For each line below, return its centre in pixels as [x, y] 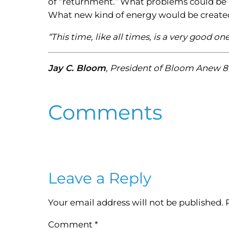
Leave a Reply [100, 178]
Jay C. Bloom [77, 68]
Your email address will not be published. [136, 203]
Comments [106, 112]
